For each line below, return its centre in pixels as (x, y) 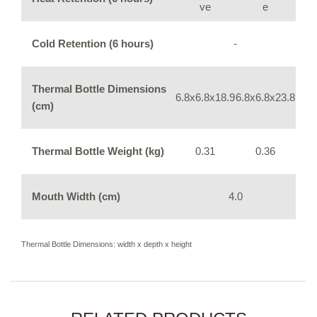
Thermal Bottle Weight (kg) (98, 151)
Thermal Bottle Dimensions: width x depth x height (106, 244)
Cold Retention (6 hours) (93, 44)
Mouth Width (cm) (76, 196)
